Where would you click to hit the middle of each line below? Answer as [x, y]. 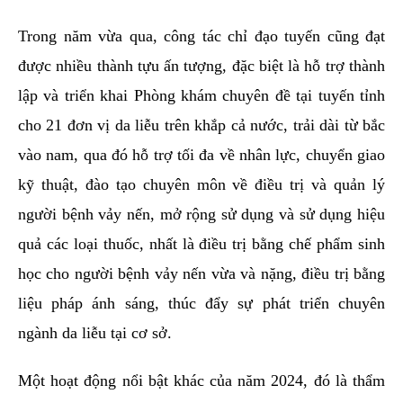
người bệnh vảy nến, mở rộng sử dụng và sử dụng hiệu [201, 215]
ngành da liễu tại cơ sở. [95, 333]
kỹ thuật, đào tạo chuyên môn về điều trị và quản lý [201, 185]
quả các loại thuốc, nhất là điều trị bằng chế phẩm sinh [201, 244]
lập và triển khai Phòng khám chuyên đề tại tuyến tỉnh [201, 96]
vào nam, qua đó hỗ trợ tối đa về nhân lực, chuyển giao [201, 155]
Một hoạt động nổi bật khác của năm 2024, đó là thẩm [201, 381]
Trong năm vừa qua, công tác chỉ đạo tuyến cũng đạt [201, 36]
